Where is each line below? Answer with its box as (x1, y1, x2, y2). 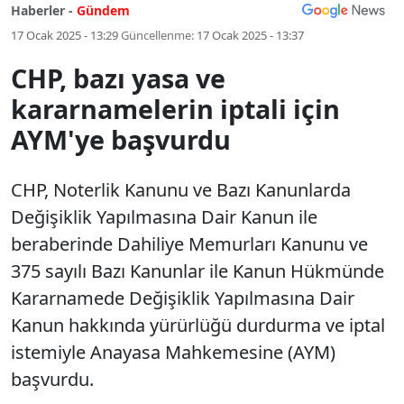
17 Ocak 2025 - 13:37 (197, 27, 304, 43)
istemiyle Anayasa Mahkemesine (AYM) (11, 340, 335, 364)
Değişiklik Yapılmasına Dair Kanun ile (11, 205, 317, 229)
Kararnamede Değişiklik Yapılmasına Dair (11, 286, 354, 310)
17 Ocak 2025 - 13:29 (11, 27, 118, 43)
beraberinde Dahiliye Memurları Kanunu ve (11, 232, 368, 256)
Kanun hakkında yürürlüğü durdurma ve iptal (11, 313, 385, 337)
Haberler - (11, 2, 73, 19)
